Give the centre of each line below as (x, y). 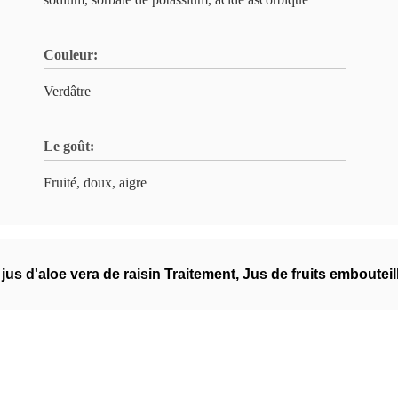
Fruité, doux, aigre (95, 183)
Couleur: (71, 55)
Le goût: (69, 146)
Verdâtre (67, 91)
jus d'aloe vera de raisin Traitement (119, 274)
